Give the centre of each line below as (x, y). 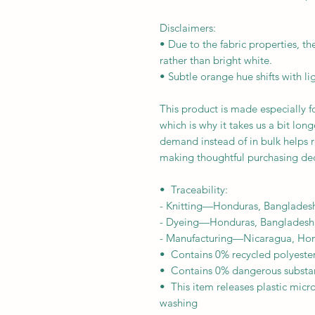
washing (179, 303)
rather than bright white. (216, 60)
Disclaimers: (189, 28)
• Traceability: (194, 189)
